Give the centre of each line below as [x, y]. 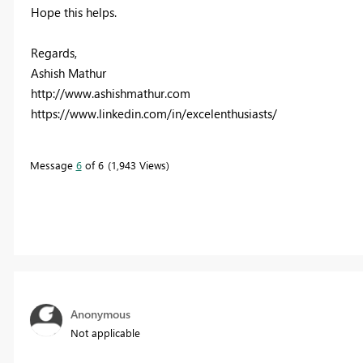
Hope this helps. [73, 12]
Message [53, 164]
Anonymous [100, 314]
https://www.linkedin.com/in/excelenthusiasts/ [154, 113]
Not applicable [105, 332]
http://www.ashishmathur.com [110, 93]
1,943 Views [138, 164]
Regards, [53, 52]
